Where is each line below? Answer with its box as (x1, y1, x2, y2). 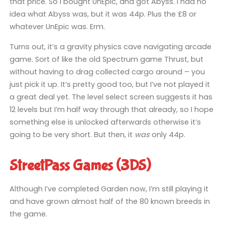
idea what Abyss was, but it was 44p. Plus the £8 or (9, 9, 196, 20)
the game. (9, 209, 47, 219)
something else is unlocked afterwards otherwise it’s (9, 117, 201, 127)
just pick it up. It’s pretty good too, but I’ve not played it (9, 79, 210, 89)
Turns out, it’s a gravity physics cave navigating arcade (9, 41, 211, 52)
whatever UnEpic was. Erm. (9, 22, 105, 32)
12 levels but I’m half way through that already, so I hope (9, 104, 213, 115)
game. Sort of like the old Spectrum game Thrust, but (9, 54, 203, 64)
